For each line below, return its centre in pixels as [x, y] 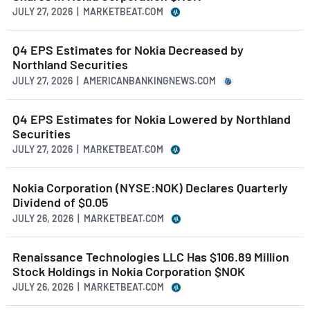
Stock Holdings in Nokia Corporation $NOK [129, 271]
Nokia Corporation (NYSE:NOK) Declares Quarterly [150, 188]
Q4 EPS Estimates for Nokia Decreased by [128, 50]
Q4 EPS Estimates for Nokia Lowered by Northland [152, 119]
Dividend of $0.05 [61, 202]
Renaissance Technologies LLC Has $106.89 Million [151, 256]
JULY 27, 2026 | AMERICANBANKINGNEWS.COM [114, 80]
